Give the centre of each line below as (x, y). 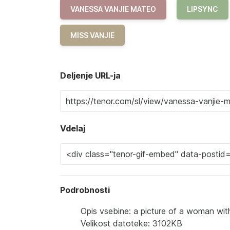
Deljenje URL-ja (90, 75)
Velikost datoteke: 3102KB (131, 223)
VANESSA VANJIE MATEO (113, 9)
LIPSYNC (203, 9)
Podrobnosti (85, 190)
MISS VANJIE (92, 35)
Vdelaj (73, 128)
